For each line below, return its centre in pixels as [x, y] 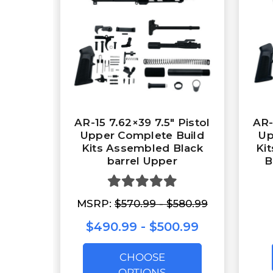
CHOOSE [142, 257]
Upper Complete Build [142, 136]
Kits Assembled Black [142, 148]
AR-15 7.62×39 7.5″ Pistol [142, 123]
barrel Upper [142, 161]
